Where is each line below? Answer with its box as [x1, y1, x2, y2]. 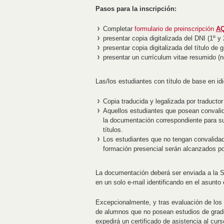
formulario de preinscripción [134, 25, 216, 33]
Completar [103, 25, 134, 33]
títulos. [103, 125, 123, 133]
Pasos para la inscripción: [95, 5, 176, 13]
